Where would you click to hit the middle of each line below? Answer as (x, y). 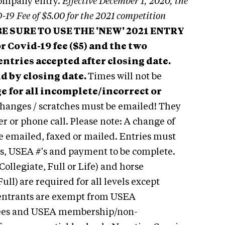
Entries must (148, 137)
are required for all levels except (90, 182)
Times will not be (125, 77)
